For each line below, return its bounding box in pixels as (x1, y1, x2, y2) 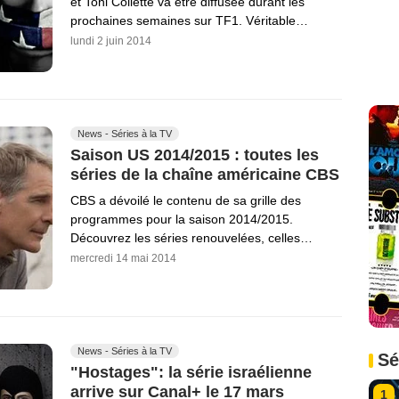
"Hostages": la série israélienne (70, 362, 312, 381)
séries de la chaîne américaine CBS (70, 165, 339, 183)
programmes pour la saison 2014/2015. (70, 211, 293, 226)
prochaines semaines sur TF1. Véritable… (70, 13, 308, 28)
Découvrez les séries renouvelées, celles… (70, 230, 313, 245)
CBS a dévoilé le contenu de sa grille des (70, 192, 301, 208)
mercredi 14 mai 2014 (70, 251, 176, 265)
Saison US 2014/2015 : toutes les (70, 146, 319, 165)
